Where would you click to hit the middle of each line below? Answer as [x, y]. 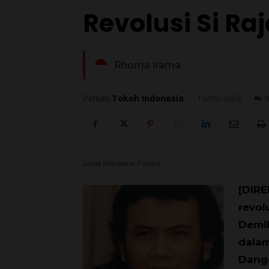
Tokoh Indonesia [148, 98]
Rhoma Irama [147, 65]
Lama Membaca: [110, 163]
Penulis [97, 98]
